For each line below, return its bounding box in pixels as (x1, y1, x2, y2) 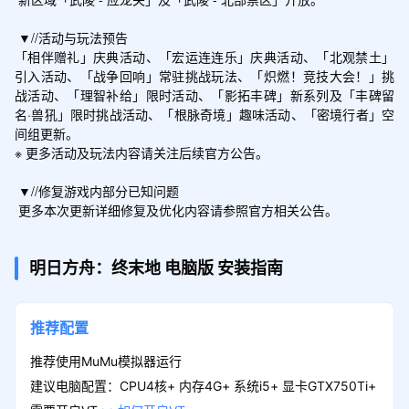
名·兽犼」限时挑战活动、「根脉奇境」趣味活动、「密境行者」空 (14, 104, 395, 123)
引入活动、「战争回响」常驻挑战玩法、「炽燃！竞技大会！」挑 (14, 66, 395, 85)
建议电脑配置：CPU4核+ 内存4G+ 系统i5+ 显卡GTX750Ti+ (29, 377, 376, 393)
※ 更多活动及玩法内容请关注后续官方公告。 (14, 142, 268, 162)
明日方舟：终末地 (28, 257, 164, 278)
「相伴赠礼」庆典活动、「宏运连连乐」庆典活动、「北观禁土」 (14, 47, 395, 66)
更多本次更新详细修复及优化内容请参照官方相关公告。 (17, 200, 338, 219)
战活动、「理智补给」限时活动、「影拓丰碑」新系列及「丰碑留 (14, 85, 395, 104)
